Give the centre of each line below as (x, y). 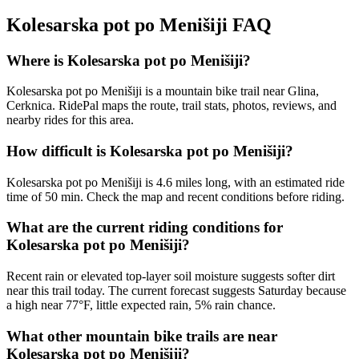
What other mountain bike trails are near (142, 336)
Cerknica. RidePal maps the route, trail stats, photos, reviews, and (171, 106)
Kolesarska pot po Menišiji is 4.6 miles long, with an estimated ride (175, 182)
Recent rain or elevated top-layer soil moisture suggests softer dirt (171, 276)
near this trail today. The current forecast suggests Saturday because (176, 291)
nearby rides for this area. (70, 120)
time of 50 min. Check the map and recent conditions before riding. (175, 196)
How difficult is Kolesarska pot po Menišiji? (150, 151)
